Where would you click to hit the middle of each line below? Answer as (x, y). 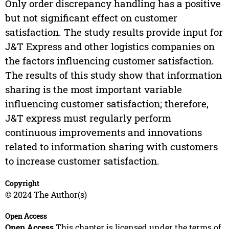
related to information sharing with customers (111, 146)
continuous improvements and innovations (103, 132)
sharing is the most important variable (93, 89)
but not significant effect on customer (91, 17)
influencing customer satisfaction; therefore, (107, 103)
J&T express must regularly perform (88, 118)
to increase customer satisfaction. (82, 161)
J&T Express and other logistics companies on (110, 46)
